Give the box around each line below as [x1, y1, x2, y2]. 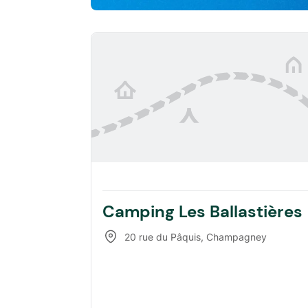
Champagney [206, 230, 267, 243]
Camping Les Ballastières [102, 201, 302, 223]
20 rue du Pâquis [124, 230, 201, 243]
